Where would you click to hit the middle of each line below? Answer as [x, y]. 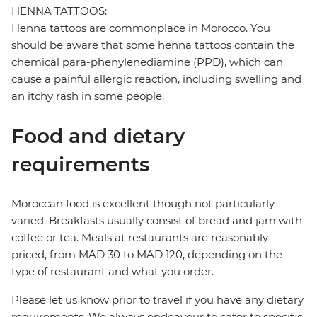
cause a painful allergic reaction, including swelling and [156, 79]
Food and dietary [98, 136]
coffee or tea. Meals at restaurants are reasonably [140, 238]
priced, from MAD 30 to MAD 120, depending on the [147, 255]
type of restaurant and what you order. [113, 272]
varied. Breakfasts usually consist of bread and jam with [157, 221]
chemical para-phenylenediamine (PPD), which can [147, 62]
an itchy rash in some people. [88, 96]
